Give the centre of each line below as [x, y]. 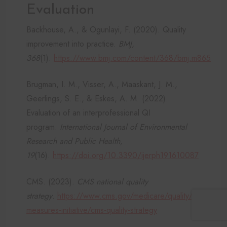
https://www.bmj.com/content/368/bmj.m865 [132, 58]
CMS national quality [112, 181]
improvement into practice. [72, 44]
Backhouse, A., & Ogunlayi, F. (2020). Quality [106, 29]
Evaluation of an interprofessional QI [88, 112]
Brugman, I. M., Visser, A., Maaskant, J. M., [102, 84]
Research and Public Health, [74, 141]
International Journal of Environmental [123, 127]
